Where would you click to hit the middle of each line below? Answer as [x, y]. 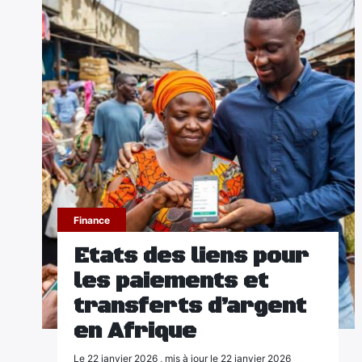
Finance [92, 220]
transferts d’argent [190, 306]
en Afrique [135, 331]
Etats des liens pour [192, 256]
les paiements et [171, 281]
